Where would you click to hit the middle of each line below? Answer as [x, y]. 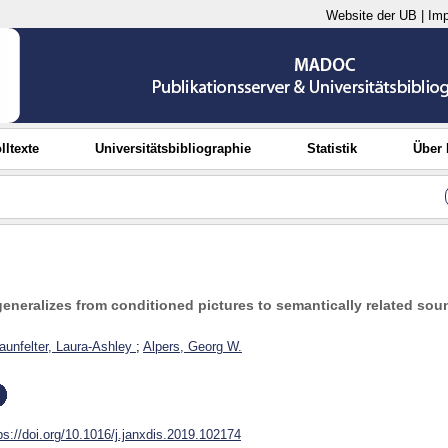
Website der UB [371, 15]
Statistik [331, 148]
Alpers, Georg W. [192, 347]
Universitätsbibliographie [173, 148]
